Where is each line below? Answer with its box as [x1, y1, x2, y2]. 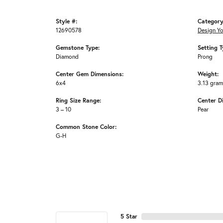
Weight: [198, 70, 219, 78]
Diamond [56, 53, 79, 61]
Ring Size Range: [56, 96, 101, 105]
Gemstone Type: [56, 43, 100, 52]
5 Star [120, 213, 137, 221]
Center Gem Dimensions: [56, 70, 123, 78]
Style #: [56, 17, 77, 25]
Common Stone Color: [56, 122, 116, 131]
